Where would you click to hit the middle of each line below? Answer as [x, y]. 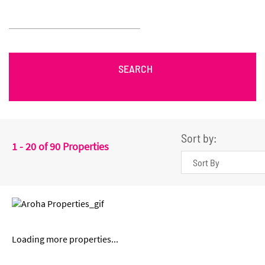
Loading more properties [62, 239]
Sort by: [199, 138]
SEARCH [134, 69]
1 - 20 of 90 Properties [60, 146]
